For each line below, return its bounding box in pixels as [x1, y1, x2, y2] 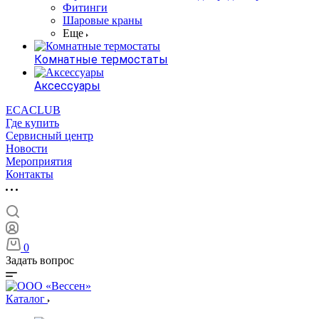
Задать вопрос [6, 254, 74, 266]
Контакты [6, 168, 53, 180]
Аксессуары [34, 79, 100, 93]
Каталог [6, 293, 48, 305]
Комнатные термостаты [34, 53, 168, 66]
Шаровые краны [63, 14, 142, 26]
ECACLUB [6, 104, 61, 116]
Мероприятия [6, 155, 72, 167]
